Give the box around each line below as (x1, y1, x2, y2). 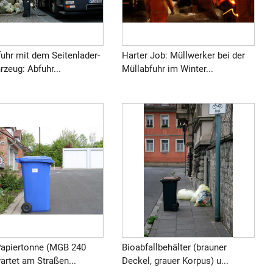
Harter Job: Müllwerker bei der (121, 50, 245, 62)
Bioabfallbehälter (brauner (121, 241, 227, 253)
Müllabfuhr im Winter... (121, 63, 213, 75)
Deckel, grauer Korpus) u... (121, 255, 229, 266)
